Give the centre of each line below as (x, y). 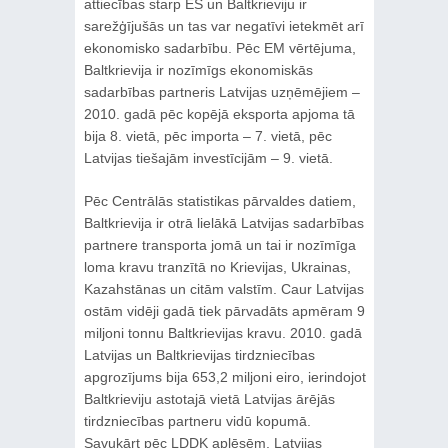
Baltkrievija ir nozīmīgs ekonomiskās (198, 70)
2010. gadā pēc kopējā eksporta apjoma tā (219, 114)
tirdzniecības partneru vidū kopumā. (197, 421)
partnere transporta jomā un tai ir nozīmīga (219, 245)
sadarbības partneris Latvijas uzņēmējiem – (221, 92)
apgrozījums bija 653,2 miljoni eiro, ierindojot (224, 377)
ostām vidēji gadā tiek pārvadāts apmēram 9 (224, 311)
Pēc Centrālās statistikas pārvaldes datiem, (219, 201)
